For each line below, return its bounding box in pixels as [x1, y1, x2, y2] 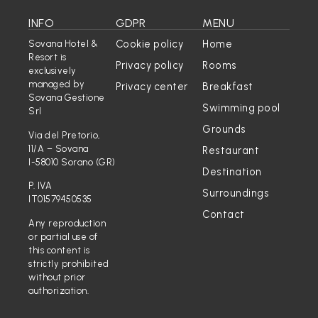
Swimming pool [202, 102, 280, 115]
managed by [28, 79, 84, 90]
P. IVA [28, 180, 52, 192]
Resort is [28, 52, 67, 63]
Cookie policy [115, 38, 184, 51]
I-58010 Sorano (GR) [28, 156, 116, 168]
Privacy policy [115, 59, 184, 72]
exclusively [28, 65, 77, 77]
